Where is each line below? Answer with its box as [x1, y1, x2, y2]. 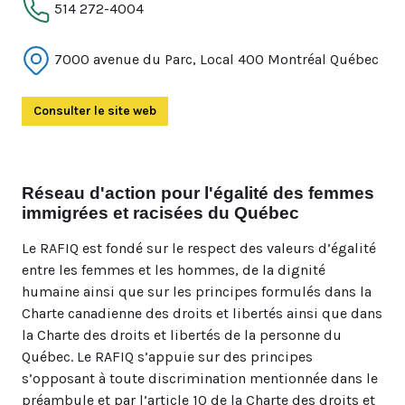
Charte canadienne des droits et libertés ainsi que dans [22, 305, 382, 322]
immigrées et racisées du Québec [22, 203, 299, 222]
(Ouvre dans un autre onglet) [156, 103, 326, 118]
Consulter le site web [33, 103, 156, 118]
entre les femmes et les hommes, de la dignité [22, 261, 325, 278]
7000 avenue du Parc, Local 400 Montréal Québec [51, 50, 379, 68]
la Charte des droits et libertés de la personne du [22, 326, 342, 344]
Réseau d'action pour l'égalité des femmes [22, 184, 374, 202]
